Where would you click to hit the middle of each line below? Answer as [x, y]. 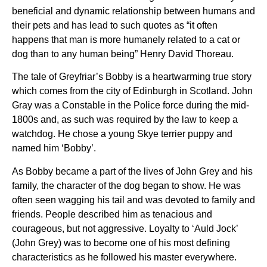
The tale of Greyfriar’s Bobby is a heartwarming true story [132, 77]
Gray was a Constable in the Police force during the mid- [131, 105]
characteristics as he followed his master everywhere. [124, 257]
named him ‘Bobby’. [54, 148]
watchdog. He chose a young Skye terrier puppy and [122, 134]
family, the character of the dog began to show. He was [126, 185]
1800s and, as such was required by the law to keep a [125, 120]
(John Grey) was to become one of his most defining [121, 243]
